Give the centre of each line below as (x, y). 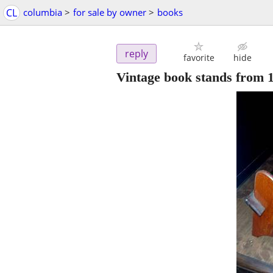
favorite (199, 58)
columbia (43, 12)
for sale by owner (110, 12)
